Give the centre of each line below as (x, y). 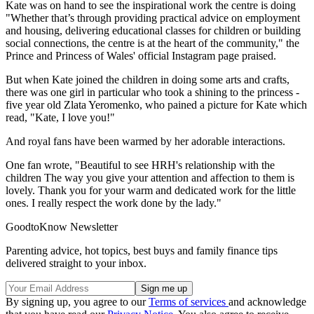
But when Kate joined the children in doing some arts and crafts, (148, 79)
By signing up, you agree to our (77, 301)
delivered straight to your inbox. (76, 263)
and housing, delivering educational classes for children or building (153, 30)
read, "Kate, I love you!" (60, 117)
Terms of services (189, 301)
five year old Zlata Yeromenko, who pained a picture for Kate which (156, 104)
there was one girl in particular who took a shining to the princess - (152, 92)
